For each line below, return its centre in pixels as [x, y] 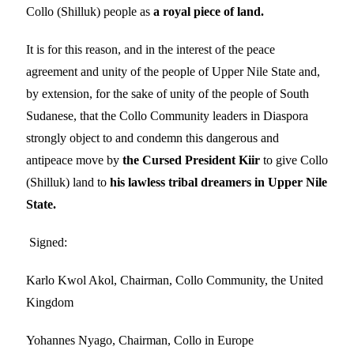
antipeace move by [73, 160]
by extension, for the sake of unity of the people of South [168, 93]
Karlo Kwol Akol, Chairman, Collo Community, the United [175, 280]
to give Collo [296, 160]
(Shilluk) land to [68, 182]
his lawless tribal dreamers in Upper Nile [218, 182]
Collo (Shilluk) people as [90, 11]
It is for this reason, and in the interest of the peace [151, 49]
